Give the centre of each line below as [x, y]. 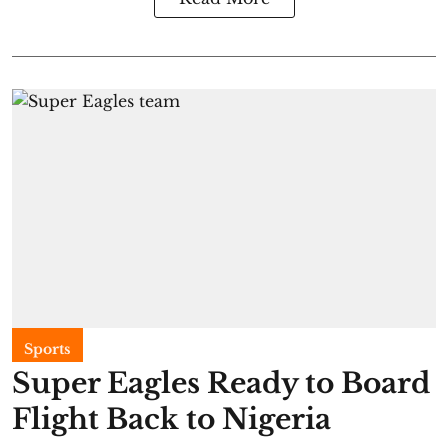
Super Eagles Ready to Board [221, 383]
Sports [47, 348]
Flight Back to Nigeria [171, 419]
